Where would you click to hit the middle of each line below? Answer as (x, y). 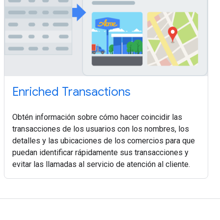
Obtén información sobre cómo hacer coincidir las (97, 117)
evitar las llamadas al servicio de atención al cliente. (101, 165)
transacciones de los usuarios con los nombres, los (101, 129)
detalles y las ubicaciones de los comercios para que (104, 141)
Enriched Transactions (71, 92)
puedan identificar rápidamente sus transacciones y (100, 153)
